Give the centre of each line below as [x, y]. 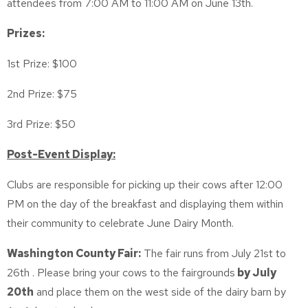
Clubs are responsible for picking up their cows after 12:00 [145, 185]
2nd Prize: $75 [42, 94]
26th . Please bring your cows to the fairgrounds [121, 273]
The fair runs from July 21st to [213, 253]
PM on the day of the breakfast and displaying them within [145, 204]
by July [256, 273]
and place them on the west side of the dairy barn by [160, 292]
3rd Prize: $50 [41, 124]
